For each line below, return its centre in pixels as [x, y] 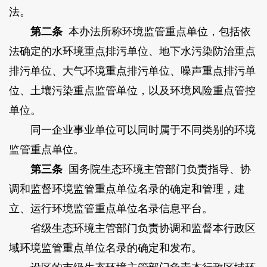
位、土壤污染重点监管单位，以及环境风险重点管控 [132, 91]
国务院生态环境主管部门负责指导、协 [156, 170]
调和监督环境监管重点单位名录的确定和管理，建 [127, 189]
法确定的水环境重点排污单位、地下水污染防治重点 [132, 52]
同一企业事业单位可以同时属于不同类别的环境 [132, 130]
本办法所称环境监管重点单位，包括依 [156, 32]
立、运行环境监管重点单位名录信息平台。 [111, 209]
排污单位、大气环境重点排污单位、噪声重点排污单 [132, 71]
